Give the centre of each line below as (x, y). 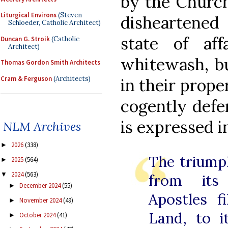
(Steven (69, 15)
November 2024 (41, 200)
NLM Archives (42, 127)
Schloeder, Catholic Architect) (54, 23)
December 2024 (40, 186)
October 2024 (38, 215)
